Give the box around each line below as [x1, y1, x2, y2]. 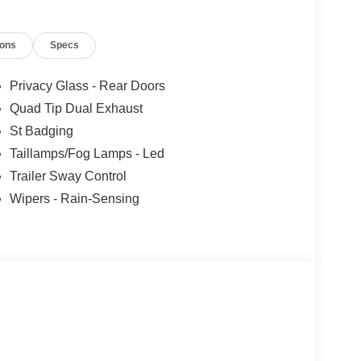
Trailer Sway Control [9, 168, 127, 183]
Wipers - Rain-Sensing [9, 191, 139, 205]
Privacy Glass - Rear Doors [9, 78, 165, 93]
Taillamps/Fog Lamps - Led [9, 146, 164, 160]
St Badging [9, 123, 73, 138]
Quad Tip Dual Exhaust [9, 101, 143, 115]
